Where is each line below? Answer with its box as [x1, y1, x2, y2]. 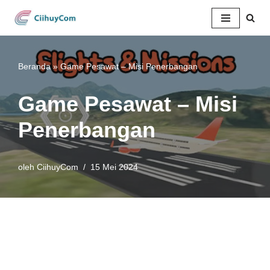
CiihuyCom [37, 163, 78, 172]
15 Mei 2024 [90, 163, 138, 172]
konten [9, 56, 36, 66]
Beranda [18, 61, 51, 72]
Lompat [9, 27, 39, 37]
